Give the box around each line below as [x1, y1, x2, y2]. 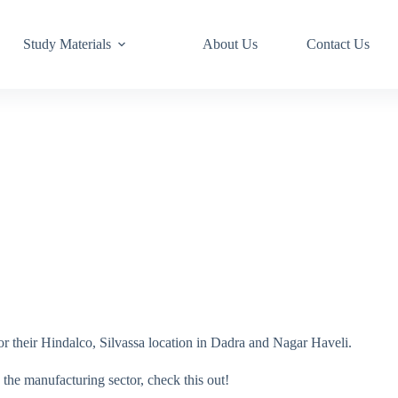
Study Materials [22, 36, 111, 52]
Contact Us [306, 36, 370, 52]
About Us [202, 36, 258, 52]
